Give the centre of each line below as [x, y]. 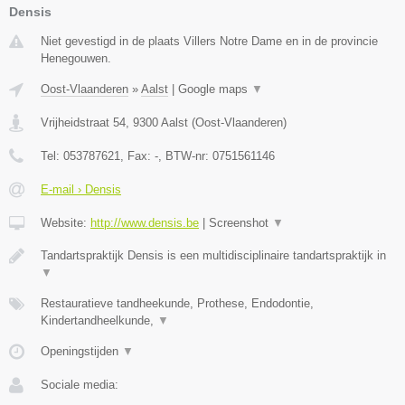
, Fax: [137, 156]
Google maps [215, 89]
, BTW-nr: [185, 156]
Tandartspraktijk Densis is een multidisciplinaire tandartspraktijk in [213, 256]
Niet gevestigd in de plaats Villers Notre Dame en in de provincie [209, 42]
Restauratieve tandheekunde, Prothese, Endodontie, [177, 304]
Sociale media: [80, 385]
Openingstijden [81, 352]
